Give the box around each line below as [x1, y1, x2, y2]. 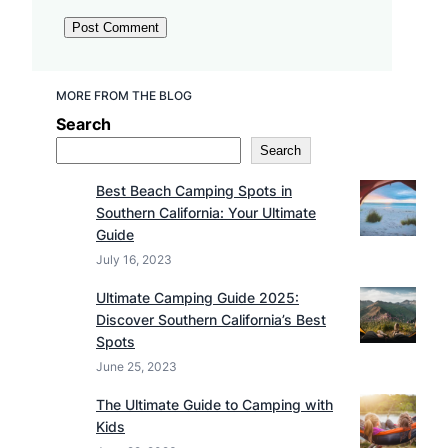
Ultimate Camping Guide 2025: [96, 289, 299, 307]
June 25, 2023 [96, 359, 177, 375]
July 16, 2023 [96, 252, 172, 268]
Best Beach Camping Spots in [96, 182, 292, 200]
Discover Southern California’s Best [96, 311, 326, 329]
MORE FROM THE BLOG [56, 88, 192, 104]
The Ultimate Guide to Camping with [96, 396, 333, 414]
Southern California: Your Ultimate [96, 204, 316, 222]
